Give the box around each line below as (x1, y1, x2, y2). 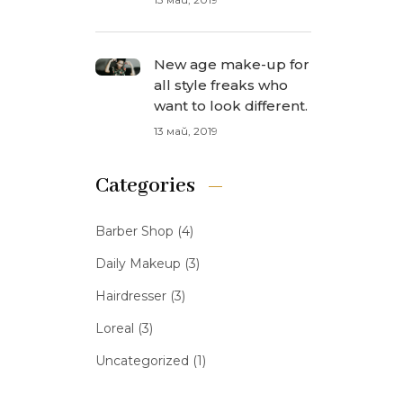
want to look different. (154, 97, 308, 114)
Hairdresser (95, 288, 166, 304)
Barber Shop (95, 223, 174, 239)
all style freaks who (154, 76, 288, 94)
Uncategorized (95, 353, 189, 369)
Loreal (95, 320, 134, 336)
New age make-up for (154, 56, 309, 73)
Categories (95, 173, 195, 199)
